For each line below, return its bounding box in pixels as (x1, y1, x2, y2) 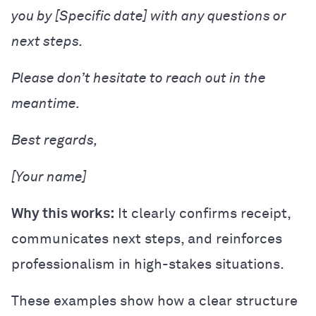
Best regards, (11, 133, 98, 147)
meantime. (11, 96, 80, 111)
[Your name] (11, 169, 87, 184)
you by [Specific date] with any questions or (11, 8, 286, 23)
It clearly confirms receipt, (114, 206, 291, 221)
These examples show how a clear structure (11, 293, 298, 308)
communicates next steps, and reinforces (11, 231, 282, 246)
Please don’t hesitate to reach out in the (11, 71, 266, 85)
